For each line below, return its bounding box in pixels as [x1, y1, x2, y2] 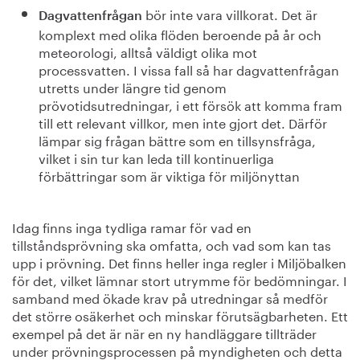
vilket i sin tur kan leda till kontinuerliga [38, 147, 274, 167]
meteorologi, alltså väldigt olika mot [38, 41, 257, 61]
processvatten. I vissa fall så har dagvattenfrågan [38, 59, 339, 79]
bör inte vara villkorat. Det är [141, 3, 317, 23]
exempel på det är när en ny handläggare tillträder [12, 322, 317, 342]
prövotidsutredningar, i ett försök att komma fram [38, 94, 342, 114]
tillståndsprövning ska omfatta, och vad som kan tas [12, 234, 331, 254]
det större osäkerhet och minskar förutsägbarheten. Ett [12, 305, 348, 325]
